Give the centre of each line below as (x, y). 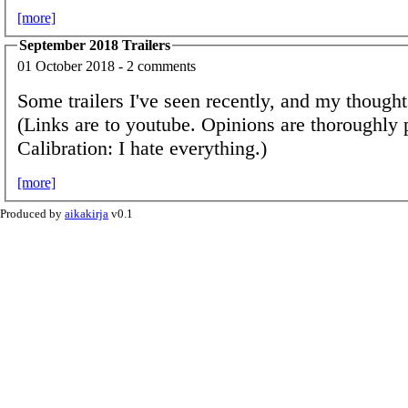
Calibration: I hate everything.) (142, 148)
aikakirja (87, 214)
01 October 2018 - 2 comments (107, 66)
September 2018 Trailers (95, 45)
